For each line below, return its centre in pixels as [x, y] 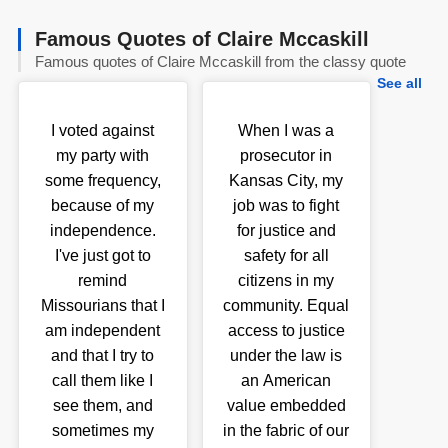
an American [286, 380]
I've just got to [102, 255]
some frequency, [102, 180]
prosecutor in [286, 155]
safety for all [286, 255]
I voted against [103, 130]
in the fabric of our [286, 430]
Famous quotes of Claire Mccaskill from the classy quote [221, 61]
